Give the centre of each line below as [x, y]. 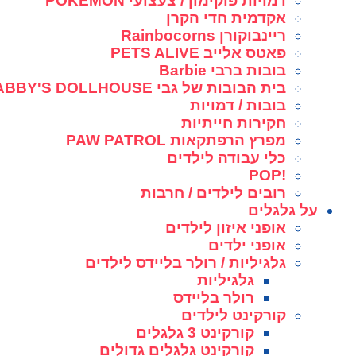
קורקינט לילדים [234, 315]
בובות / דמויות [238, 105]
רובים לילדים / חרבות [213, 192]
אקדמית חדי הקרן [226, 17]
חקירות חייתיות [234, 122]
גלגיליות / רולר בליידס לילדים [186, 262]
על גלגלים [283, 210]
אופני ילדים [247, 245]
